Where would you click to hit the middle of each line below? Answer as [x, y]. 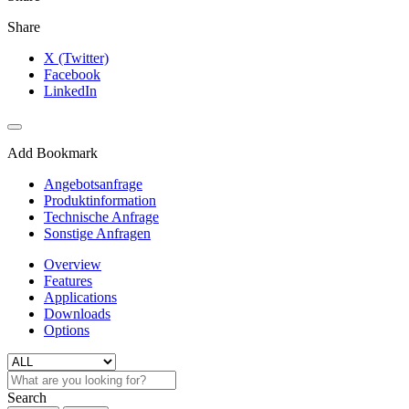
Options [67, 330]
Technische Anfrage [101, 216]
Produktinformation [100, 200]
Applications [80, 297]
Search [27, 397]
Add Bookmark [52, 152]
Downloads [77, 313]
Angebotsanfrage [93, 184]
